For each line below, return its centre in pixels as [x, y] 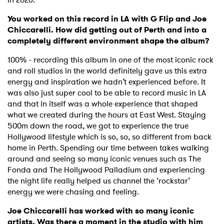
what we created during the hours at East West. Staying [107, 115]
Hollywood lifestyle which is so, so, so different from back [109, 137]
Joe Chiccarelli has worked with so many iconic [101, 211]
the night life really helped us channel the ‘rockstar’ [99, 181]
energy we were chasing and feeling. [74, 192]
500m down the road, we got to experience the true [98, 126]
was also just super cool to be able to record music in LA [107, 93]
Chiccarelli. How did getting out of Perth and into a [107, 30]
